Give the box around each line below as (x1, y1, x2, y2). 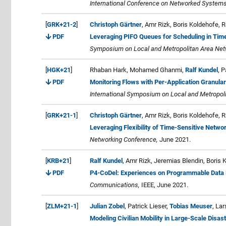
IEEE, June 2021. (140, 181, 188, 189)
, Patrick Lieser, (125, 202, 169, 210)
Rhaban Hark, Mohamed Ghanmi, (90, 66, 185, 74)
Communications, (90, 181, 140, 189)
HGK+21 (47, 66, 71, 74)
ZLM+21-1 (47, 202, 77, 210)
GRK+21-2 (47, 20, 76, 28)
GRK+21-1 (47, 111, 76, 119)
